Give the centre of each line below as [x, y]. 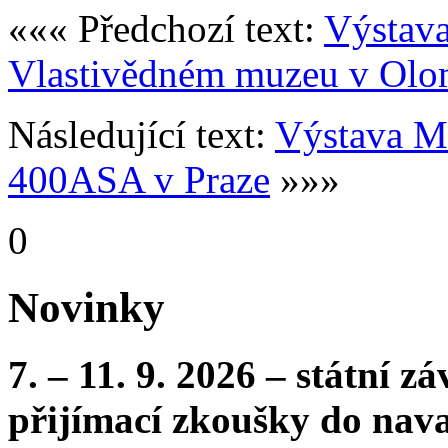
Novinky [86, 307]
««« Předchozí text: [166, 28]
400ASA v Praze [139, 179]
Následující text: [141, 134]
